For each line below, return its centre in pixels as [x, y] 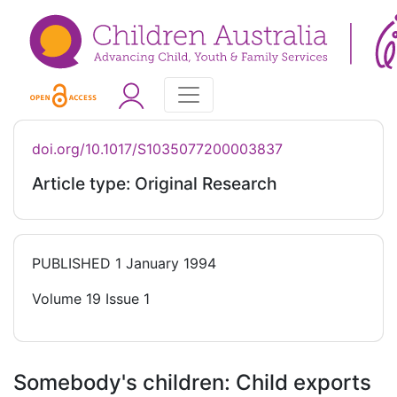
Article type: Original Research [155, 184]
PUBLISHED [71, 264]
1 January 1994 [163, 264]
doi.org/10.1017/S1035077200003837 [157, 149]
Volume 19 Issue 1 [91, 299]
